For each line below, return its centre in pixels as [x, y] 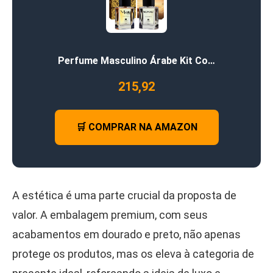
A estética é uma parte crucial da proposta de [124, 196]
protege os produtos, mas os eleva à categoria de [133, 254]
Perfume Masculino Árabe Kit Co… [136, 61]
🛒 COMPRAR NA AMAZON [136, 127]
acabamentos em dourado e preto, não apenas [126, 235]
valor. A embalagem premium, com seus [110, 215]
